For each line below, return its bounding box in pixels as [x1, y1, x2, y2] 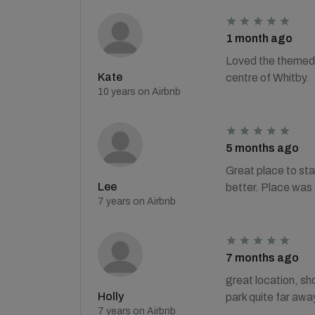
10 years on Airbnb [98, 86, 181, 97]
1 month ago [225, 32, 292, 44]
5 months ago [225, 142, 299, 154]
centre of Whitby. [225, 72, 309, 84]
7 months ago [225, 252, 299, 264]
